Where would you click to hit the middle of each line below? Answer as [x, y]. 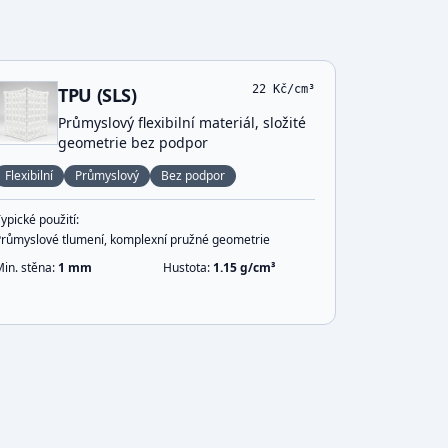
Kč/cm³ [290, 89]
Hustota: [187, 267]
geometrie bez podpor [133, 142]
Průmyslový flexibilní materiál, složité [182, 122]
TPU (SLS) [97, 95]
